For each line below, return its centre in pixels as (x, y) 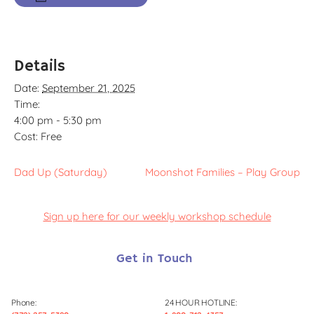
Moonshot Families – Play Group (223, 172)
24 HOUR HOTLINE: (201, 302)
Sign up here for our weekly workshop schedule (157, 217)
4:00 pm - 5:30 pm (58, 121)
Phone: (24, 302)
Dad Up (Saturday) (61, 172)
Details (40, 67)
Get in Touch (154, 258)
